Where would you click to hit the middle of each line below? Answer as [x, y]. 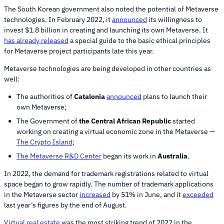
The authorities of [45, 97]
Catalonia [89, 97]
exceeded [198, 195]
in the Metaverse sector [42, 195]
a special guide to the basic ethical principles [139, 41]
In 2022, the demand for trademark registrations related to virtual [106, 174]
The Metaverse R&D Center [59, 156]
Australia [172, 156]
